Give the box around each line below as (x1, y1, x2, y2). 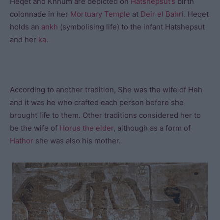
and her (10, 35, 38, 44)
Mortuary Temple (70, 9, 130, 19)
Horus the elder (59, 123, 113, 133)
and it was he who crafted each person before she (10, 98, 184, 107)
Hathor (10, 136, 33, 145)
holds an (10, 22, 41, 31)
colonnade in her (10, 9, 70, 19)
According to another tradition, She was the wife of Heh (10, 85, 202, 94)
